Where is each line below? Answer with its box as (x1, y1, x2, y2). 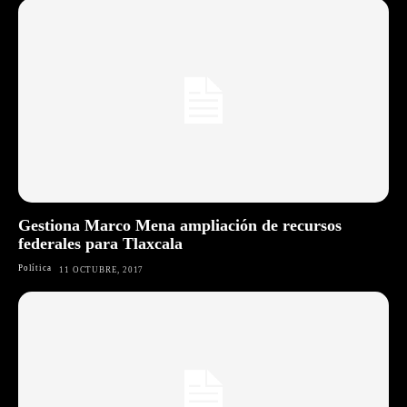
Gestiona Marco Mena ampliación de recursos (18, 215, 342, 234)
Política (18, 263, 52, 273)
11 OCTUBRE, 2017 (59, 264, 144, 274)
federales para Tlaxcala (18, 233, 183, 253)
